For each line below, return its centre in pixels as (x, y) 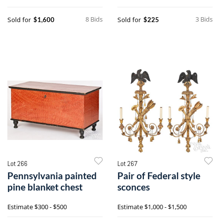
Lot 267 (127, 163)
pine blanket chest (45, 187)
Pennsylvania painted (52, 175)
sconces (134, 187)
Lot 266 (17, 163)
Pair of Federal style (159, 175)
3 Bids (204, 19)
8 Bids (94, 19)
